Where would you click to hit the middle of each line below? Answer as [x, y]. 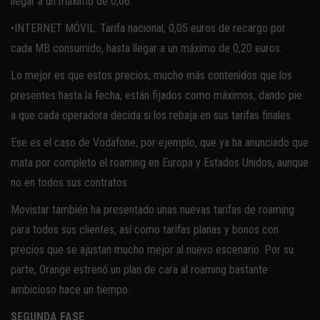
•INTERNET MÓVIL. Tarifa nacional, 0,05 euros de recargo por [148, 28]
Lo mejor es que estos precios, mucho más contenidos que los [151, 75]
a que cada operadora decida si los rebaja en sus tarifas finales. [152, 115]
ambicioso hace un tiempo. [70, 289]
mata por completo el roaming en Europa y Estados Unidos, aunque [160, 162]
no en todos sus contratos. [70, 182]
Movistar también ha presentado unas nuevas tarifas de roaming [152, 209]
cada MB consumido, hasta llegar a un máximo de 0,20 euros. [146, 48]
